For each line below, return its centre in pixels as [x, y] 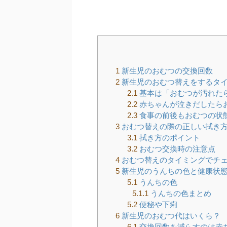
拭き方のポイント [168, 138]
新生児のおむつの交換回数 [166, 71]
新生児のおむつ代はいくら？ [170, 216]
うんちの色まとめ [180, 194]
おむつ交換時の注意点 [176, 149]
